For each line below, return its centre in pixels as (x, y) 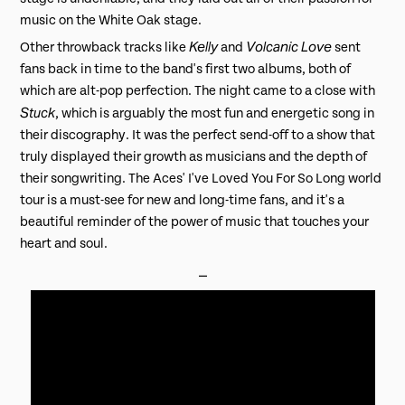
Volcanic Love (289, 46)
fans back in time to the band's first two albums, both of (186, 69)
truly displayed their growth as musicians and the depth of (194, 156)
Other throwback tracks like (105, 47)
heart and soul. (64, 243)
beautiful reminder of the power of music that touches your (195, 221)
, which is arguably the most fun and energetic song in (215, 113)
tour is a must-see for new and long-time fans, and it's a (183, 200)
